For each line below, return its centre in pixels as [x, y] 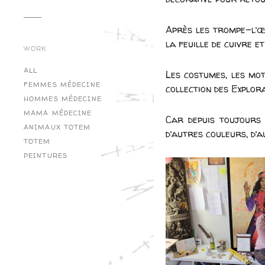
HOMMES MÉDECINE [63, 99]
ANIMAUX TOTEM [57, 127]
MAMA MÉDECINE [58, 113]
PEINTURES [46, 156]
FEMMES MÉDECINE [62, 85]
